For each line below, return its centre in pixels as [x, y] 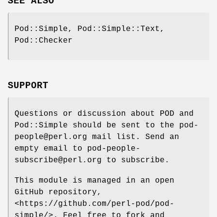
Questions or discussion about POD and [104, 114]
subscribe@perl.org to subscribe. [92, 161]
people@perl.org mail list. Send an [97, 137]
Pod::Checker [44, 41]
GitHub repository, [58, 193]
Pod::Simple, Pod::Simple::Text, [90, 29]
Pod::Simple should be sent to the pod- [107, 126]
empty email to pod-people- [77, 149]
